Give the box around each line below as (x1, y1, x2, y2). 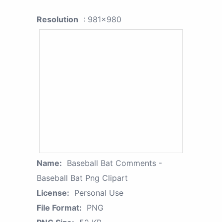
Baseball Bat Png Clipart (37, 173, 128, 183)
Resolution (37, 14, 78, 25)
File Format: (37, 203, 82, 213)
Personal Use (74, 188, 123, 198)
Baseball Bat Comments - (67, 158, 162, 168)
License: (37, 188, 69, 198)
